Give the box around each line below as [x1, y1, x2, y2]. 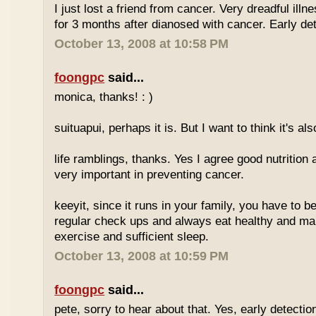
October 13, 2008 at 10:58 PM [54, 37, 229, 51]
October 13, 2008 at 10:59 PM [54, 249, 229, 263]
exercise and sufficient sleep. [54, 230, 209, 243]
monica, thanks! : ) [54, 90, 154, 104]
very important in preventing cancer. [54, 168, 245, 181]
